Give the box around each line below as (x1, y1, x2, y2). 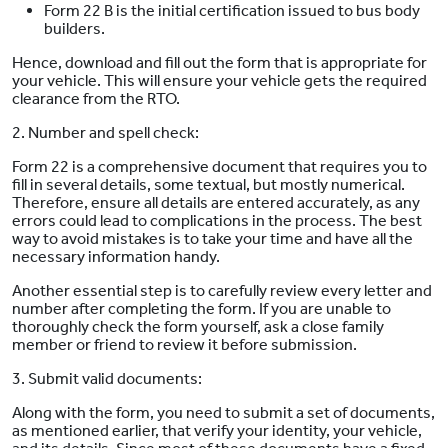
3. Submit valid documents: (12, 369, 205, 389)
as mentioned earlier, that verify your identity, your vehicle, (12, 421, 422, 441)
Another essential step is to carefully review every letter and (12, 281, 432, 301)
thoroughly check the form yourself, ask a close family (12, 317, 384, 337)
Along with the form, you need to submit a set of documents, (12, 403, 435, 423)
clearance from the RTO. (12, 89, 183, 109)
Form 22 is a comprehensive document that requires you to (12, 157, 427, 177)
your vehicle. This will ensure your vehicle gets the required (12, 71, 427, 91)
